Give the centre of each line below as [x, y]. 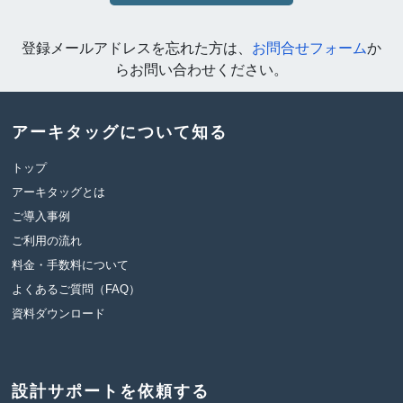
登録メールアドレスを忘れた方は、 [137, 48]
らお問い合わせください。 [201, 70]
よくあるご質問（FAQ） [76, 289]
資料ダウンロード [58, 313]
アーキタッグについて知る [119, 132]
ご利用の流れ [46, 241]
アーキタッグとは [58, 192]
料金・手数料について [70, 265]
